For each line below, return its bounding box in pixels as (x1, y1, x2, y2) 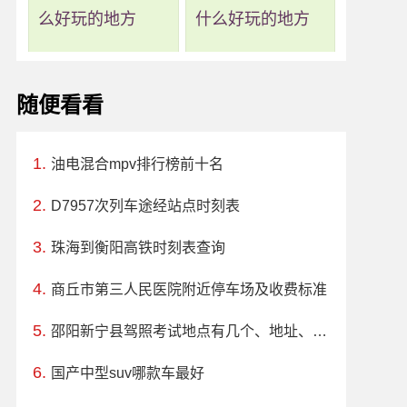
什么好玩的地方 (194, 10, 310, 29)
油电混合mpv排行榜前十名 (50, 155, 223, 172)
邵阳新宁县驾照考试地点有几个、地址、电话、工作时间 (312, 323, 327, 339)
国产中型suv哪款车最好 (50, 364, 204, 381)
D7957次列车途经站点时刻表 (50, 197, 240, 213)
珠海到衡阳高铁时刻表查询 (50, 239, 225, 255)
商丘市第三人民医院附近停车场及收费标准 (50, 281, 327, 297)
